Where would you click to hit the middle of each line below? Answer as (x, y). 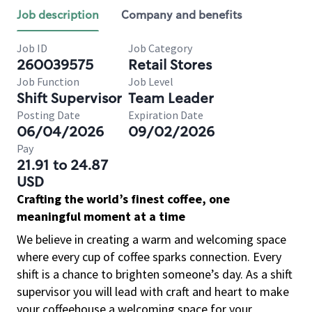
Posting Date (48, 115)
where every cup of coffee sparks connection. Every (149, 257)
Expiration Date (166, 115)
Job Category (160, 48)
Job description (58, 15)
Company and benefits (182, 15)
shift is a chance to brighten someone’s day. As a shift (155, 274)
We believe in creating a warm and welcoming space (151, 239)
